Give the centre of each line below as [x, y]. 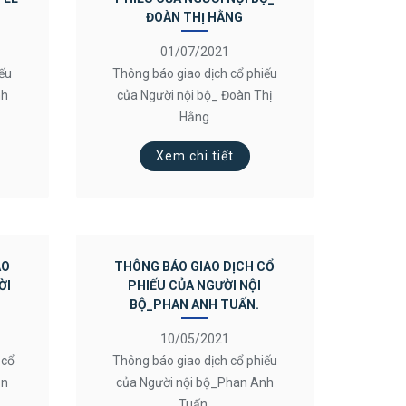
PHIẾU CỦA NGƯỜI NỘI [195, 285]
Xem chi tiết [194, 156]
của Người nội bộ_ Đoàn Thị [195, 95]
